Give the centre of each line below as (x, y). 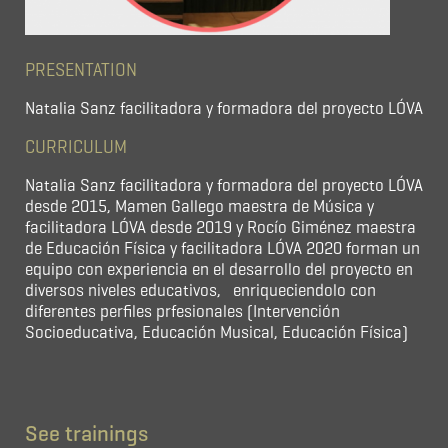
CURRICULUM (76, 147)
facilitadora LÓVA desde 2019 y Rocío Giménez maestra (220, 227)
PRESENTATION (81, 70)
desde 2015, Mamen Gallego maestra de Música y (199, 206)
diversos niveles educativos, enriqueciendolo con (200, 290)
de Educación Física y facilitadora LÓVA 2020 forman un (222, 248)
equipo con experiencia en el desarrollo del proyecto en (219, 269)
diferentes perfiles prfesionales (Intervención (182, 311)
